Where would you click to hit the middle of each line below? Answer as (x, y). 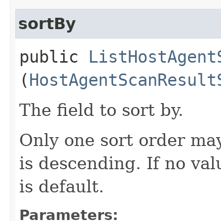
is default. (62, 186)
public (54, 56)
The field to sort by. (101, 110)
